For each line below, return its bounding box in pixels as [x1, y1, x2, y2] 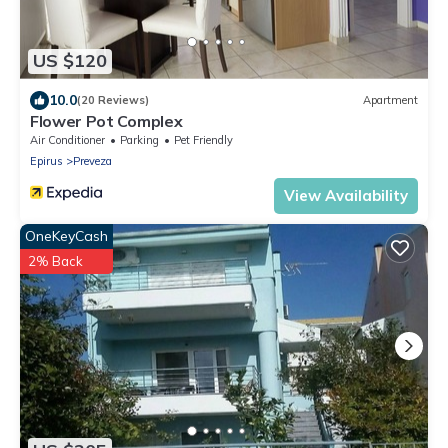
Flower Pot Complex [30, 110, 183, 131]
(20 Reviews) [77, 93, 149, 108]
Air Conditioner [30, 132, 105, 147]
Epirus [30, 153, 63, 168]
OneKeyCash [25, 226, 108, 245]
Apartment [363, 93, 418, 108]
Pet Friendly [174, 132, 233, 147]
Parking [120, 132, 159, 147]
